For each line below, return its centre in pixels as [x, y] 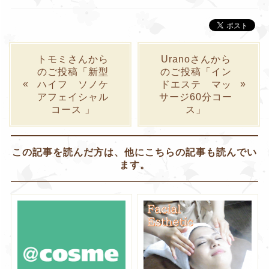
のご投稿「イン [196, 72]
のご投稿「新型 [73, 72]
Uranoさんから [196, 59]
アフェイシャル [73, 97]
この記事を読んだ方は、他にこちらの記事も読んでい [134, 153]
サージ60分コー [196, 97]
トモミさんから [73, 59]
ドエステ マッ [196, 85]
